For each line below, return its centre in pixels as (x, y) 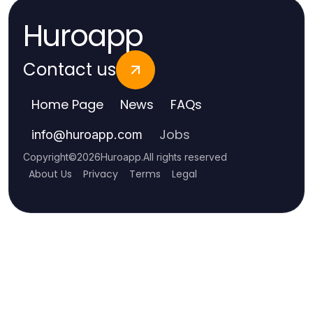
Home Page (67, 104)
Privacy (101, 174)
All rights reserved (185, 157)
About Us (50, 174)
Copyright (46, 157)
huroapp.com (104, 134)
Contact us (70, 70)
